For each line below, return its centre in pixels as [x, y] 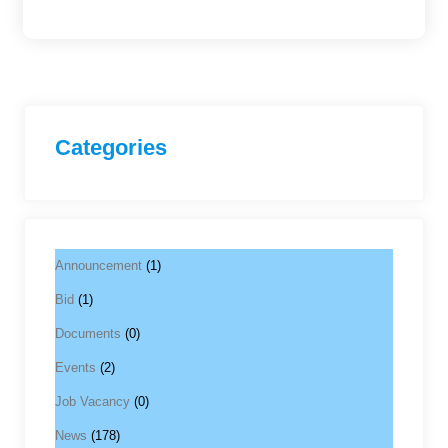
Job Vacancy [92, 401]
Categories [111, 147]
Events [75, 367]
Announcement [98, 265]
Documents [88, 333]
